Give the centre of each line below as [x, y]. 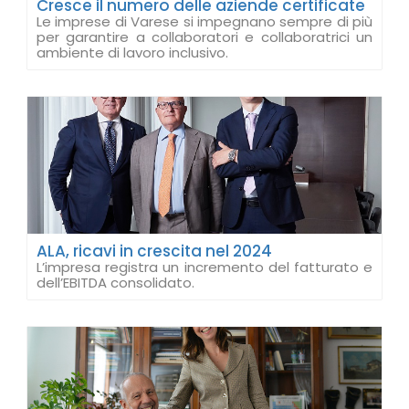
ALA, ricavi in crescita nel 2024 [154, 251]
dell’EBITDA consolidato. [115, 283]
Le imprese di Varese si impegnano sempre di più [204, 21]
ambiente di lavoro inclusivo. [132, 52]
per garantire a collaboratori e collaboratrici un [204, 37]
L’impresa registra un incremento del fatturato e [204, 267]
